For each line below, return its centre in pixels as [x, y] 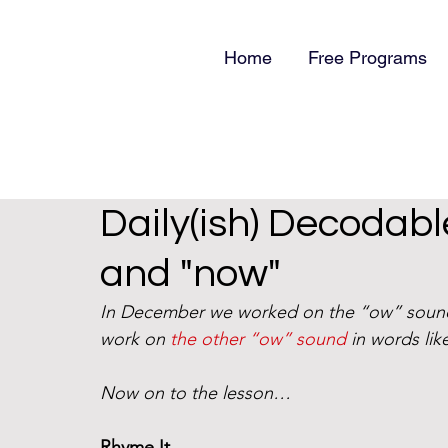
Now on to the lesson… [195, 393]
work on [135, 339]
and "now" [190, 273]
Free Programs [367, 57]
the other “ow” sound [258, 339]
